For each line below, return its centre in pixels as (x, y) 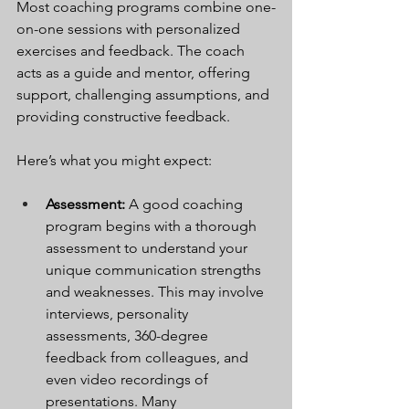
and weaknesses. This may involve (157, 291)
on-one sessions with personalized (130, 28)
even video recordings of (129, 379)
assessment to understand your (148, 247)
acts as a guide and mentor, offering (135, 72)
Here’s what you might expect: (114, 160)
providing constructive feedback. (123, 116)
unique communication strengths (155, 269)
